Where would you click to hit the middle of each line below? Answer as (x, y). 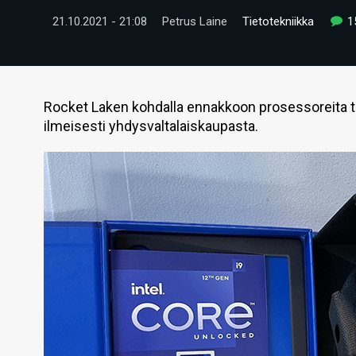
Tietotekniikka (278, 21)
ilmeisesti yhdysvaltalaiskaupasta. (151, 126)
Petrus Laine (195, 21)
